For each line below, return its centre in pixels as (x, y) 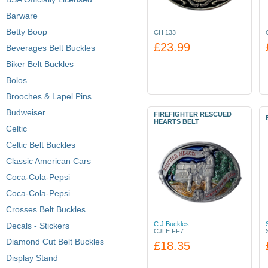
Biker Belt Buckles (40, 64)
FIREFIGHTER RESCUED (193, 114)
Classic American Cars (48, 161)
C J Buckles (171, 224)
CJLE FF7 (169, 231)
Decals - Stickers (38, 226)
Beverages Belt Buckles (51, 48)
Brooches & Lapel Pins (49, 96)
